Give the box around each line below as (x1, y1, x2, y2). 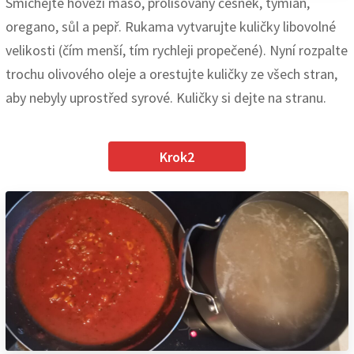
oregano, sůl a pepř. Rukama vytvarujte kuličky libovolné (6, 17, 336, 36)
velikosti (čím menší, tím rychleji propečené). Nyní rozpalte (6, 40, 348, 59)
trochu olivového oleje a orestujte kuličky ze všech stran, (6, 64, 337, 83)
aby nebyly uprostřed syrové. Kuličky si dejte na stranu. (6, 88, 326, 107)
